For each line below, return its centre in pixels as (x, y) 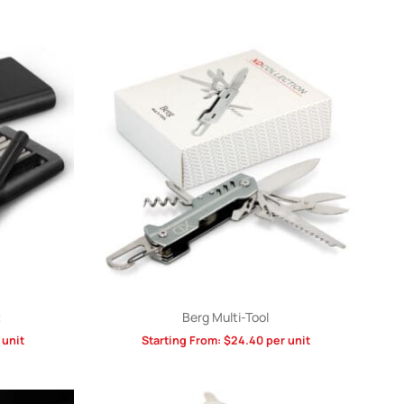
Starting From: (182, 340)
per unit (286, 340)
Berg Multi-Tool (225, 317)
